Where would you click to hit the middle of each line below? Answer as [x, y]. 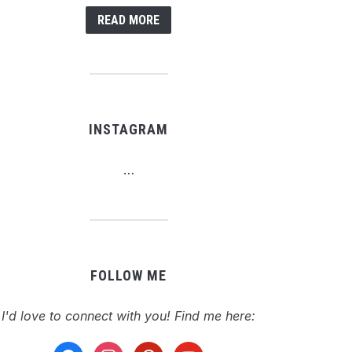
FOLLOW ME [128, 275]
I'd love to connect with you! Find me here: [128, 316]
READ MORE [128, 20]
